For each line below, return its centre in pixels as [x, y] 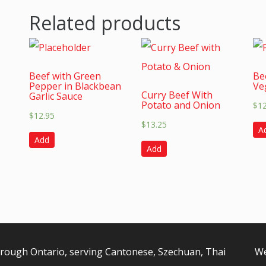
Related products [105, 23]
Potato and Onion [180, 105]
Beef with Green [65, 76]
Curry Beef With [177, 95]
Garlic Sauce [56, 96]
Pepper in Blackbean [75, 86]
